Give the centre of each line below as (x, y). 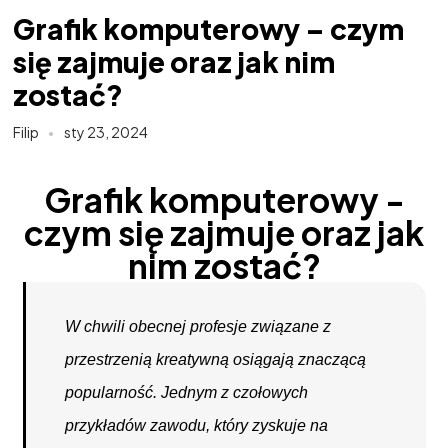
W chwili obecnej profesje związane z (198, 326)
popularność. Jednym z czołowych (187, 392)
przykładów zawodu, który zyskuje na (197, 425)
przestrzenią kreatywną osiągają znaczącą (216, 359)
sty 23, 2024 (105, 132)
